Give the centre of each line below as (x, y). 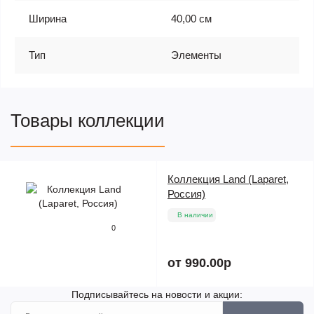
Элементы (196, 55)
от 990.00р (199, 263)
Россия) (186, 194)
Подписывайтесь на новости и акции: (157, 294)
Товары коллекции (88, 121)
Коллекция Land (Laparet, (228, 179)
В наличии (195, 215)
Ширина (48, 19)
